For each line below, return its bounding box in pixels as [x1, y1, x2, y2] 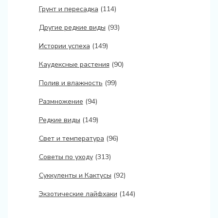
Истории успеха [38, 41, 90, 51]
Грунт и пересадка [38, 4, 98, 14]
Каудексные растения [38, 59, 109, 69]
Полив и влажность [38, 78, 103, 88]
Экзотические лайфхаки [38, 189, 117, 199]
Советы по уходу [38, 152, 93, 162]
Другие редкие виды [38, 22, 106, 32]
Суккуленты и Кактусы [38, 170, 111, 180]
